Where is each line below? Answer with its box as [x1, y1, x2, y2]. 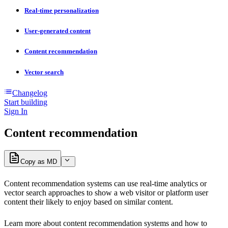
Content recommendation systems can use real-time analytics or [4, 179, 207, 188]
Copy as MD [20, 157, 57, 165]
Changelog [12, 88, 47, 97]
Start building [4, 97, 47, 106]
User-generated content [24, 27, 91, 35]
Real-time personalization [24, 7, 99, 15]
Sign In [4, 106, 27, 116]
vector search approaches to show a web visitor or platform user [4, 188, 208, 197]
